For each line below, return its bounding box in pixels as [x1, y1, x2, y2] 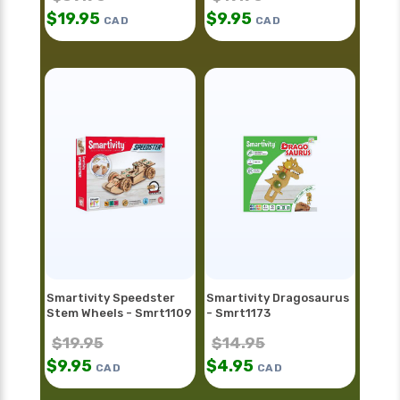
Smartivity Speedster [46, 291, 175, 305]
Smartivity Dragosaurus [206, 291, 349, 305]
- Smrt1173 [206, 306, 271, 321]
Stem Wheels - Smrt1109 [46, 306, 192, 321]
